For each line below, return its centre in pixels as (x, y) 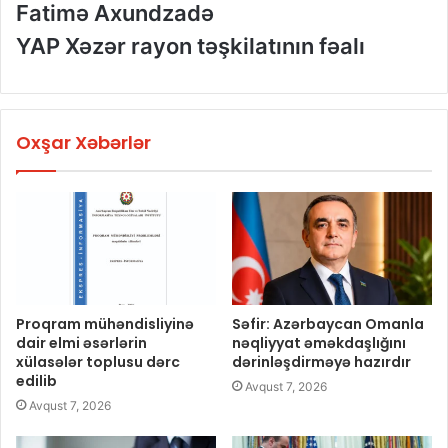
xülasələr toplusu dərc (98, 362)
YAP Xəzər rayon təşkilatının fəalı (190, 46)
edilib (36, 381)
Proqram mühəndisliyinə (105, 324)
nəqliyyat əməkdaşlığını (319, 343)
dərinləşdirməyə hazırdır (321, 362)
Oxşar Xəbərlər (83, 143)
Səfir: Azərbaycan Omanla (328, 324)
